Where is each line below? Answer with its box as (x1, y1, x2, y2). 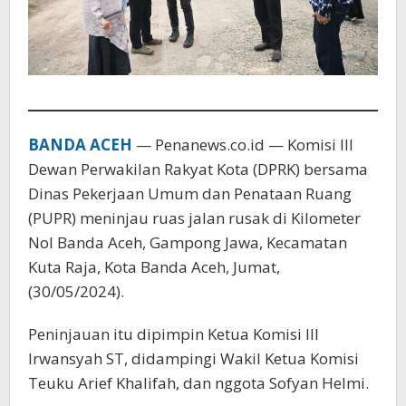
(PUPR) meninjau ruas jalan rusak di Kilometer (28, 207, 361, 228)
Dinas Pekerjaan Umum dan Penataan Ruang (28, 182, 352, 204)
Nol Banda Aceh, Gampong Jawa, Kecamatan (28, 231, 347, 253)
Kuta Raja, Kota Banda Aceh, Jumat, (28, 256, 280, 277)
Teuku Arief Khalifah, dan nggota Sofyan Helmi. (28, 372, 369, 393)
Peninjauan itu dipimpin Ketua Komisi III (28, 323, 319, 344)
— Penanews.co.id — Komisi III (136, 133, 353, 155)
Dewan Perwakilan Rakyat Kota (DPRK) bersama (28, 158, 368, 179)
